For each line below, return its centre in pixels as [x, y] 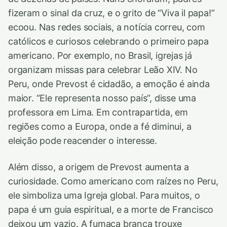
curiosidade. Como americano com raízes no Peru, [113, 181]
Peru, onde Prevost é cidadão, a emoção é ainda [109, 84]
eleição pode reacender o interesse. [83, 141]
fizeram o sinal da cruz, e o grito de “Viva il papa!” [111, 13]
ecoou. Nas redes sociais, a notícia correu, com [107, 27]
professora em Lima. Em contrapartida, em [98, 112]
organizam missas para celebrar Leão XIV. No [103, 70]
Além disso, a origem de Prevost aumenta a [99, 167]
